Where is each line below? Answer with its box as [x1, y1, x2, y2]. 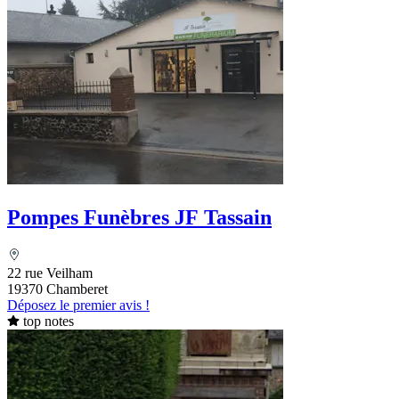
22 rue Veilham [7, 265, 93, 281]
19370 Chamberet [7, 281, 108, 297]
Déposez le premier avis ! [7, 297, 150, 313]
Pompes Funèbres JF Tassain [7, 206, 272, 230]
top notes [22, 313, 74, 330]
